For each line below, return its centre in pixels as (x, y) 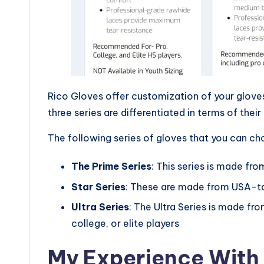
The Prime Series (111, 166)
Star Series (98, 187)
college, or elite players (126, 224)
